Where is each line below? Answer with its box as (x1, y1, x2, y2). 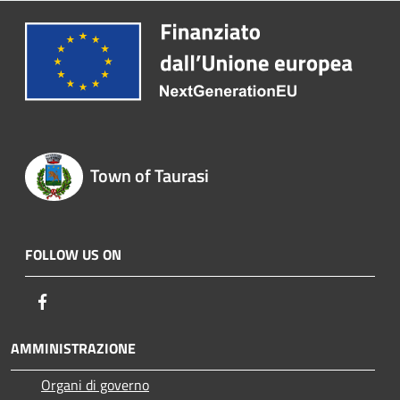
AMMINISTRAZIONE (11, 337, 136, 359)
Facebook (53, 289, 108, 312)
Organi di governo (41, 373, 149, 396)
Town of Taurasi (89, 162, 209, 190)
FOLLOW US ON (25, 243, 121, 265)
